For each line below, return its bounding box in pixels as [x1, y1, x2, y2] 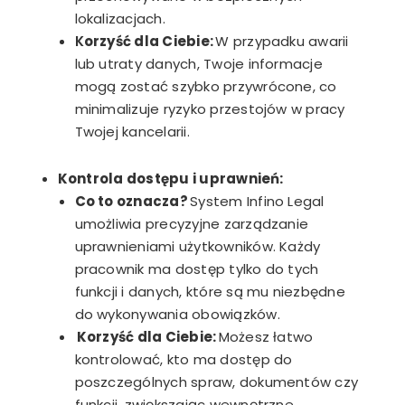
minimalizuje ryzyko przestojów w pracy [74, 99, 345, 119]
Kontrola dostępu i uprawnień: [57, 168, 284, 188]
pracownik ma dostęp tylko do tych [74, 259, 319, 278]
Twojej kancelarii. [74, 122, 190, 142]
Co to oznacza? [74, 191, 188, 211]
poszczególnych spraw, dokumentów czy [74, 372, 359, 391]
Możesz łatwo [216, 326, 314, 346]
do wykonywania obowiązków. [74, 304, 284, 324]
